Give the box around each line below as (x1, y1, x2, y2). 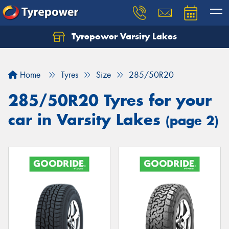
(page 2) (166, 112, 218, 129)
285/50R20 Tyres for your (8, 90, 212, 110)
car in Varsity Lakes (8, 110, 166, 129)
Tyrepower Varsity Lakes (68, 31, 177, 42)
